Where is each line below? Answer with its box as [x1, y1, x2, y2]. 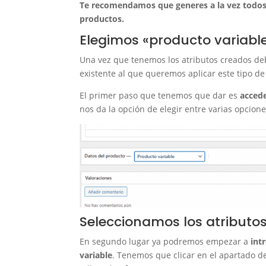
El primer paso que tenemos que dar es [80, 89, 240, 101]
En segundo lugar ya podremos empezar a [80, 235, 251, 247]
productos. [80, 12, 125, 24]
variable [80, 249, 113, 261]
